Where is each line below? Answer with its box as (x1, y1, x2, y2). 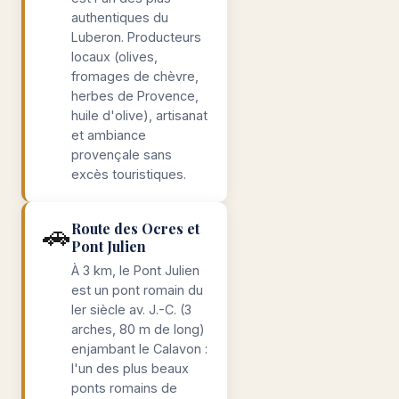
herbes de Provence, (71, 88, 199, 103)
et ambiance (71, 127, 146, 142)
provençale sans (71, 147, 172, 162)
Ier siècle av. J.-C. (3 (71, 302, 191, 317)
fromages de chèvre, (71, 69, 199, 84)
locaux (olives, (71, 49, 158, 64)
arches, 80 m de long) (71, 322, 205, 337)
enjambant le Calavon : (71, 341, 208, 356)
